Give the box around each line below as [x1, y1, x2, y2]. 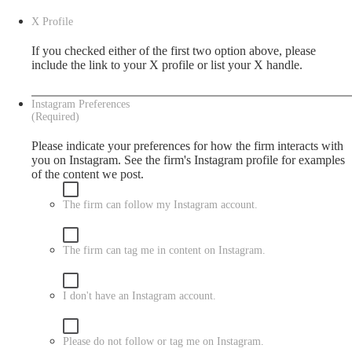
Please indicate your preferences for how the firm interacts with [31, 139, 343, 152]
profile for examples [243, 153, 345, 167]
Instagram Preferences [31, 98, 130, 110]
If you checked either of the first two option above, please [31, 44, 316, 57]
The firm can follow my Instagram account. [63, 199, 258, 211]
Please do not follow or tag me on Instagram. [63, 335, 264, 347]
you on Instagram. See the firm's [31, 153, 194, 167]
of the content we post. [31, 167, 144, 181]
